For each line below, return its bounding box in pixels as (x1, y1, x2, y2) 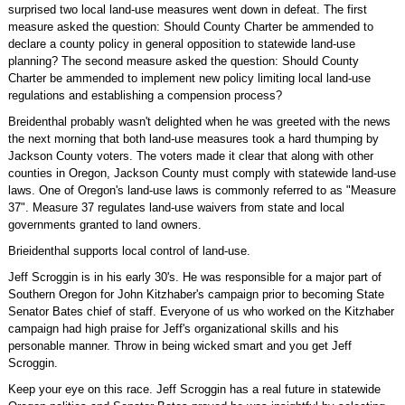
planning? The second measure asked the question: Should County (7, 54, 359, 68)
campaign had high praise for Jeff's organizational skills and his (7, 322, 339, 335)
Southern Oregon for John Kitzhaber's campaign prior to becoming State (7, 287, 384, 301)
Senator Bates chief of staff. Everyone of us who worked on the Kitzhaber (7, 305, 394, 318)
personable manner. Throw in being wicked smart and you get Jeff (7, 339, 352, 353)
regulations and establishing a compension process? (7, 89, 282, 102)
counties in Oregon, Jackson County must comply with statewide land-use (7, 166, 396, 180)
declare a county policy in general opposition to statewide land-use (7, 37, 355, 51)
